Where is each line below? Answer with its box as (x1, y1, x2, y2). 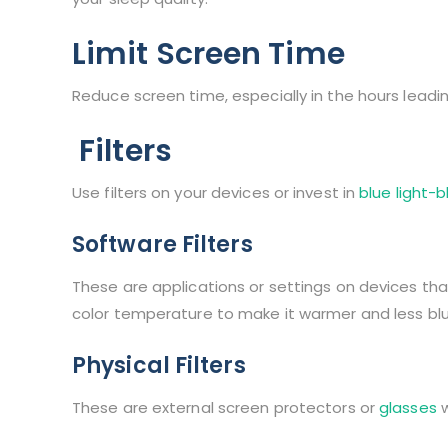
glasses (379, 397, 437, 419)
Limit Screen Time (72, 33, 345, 76)
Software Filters (72, 229, 253, 261)
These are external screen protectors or (72, 397, 380, 419)
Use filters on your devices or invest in (72, 182, 360, 204)
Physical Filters (72, 350, 246, 382)
